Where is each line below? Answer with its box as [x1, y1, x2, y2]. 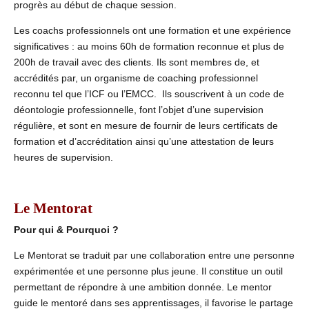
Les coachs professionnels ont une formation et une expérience [14, 25, 291, 37]
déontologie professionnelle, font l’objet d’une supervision [14, 104, 263, 116]
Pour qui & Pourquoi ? [14, 223, 119, 235]
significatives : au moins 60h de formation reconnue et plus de [14, 41, 284, 52]
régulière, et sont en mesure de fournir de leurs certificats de [14, 120, 278, 132]
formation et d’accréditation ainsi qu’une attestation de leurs [14, 136, 274, 148]
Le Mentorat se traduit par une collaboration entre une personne [14, 249, 295, 261]
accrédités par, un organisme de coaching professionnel [14, 72, 258, 84]
